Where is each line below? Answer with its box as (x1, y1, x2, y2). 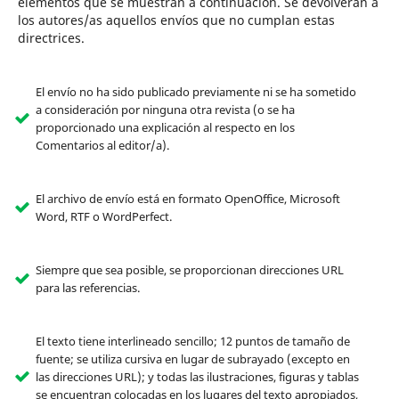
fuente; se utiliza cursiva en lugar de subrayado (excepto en (35, 351, 350, 368)
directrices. (17, 28, 85, 46)
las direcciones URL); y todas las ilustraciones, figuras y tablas (35, 369, 359, 386)
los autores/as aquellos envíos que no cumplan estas (17, 11, 335, 28)
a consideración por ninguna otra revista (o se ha (35, 102, 295, 118)
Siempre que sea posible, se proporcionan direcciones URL (35, 262, 344, 279)
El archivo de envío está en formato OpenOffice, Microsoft (35, 191, 340, 208)
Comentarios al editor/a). (35, 137, 169, 154)
